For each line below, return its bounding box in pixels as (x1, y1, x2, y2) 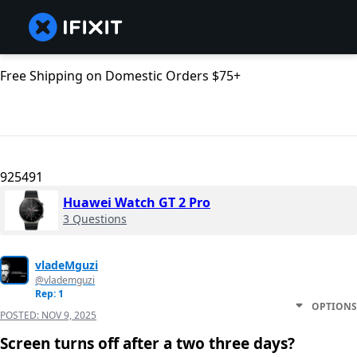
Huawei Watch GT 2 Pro (63, 194, 210, 212)
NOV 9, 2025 (41, 308, 96, 323)
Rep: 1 (35, 287, 64, 301)
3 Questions (63, 211, 127, 227)
